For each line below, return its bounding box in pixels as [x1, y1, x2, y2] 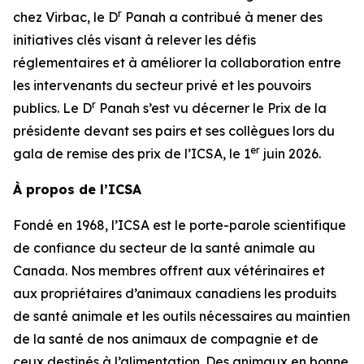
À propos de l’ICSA [13, 181, 141, 197]
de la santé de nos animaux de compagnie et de [13, 331, 318, 347]
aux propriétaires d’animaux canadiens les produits [13, 285, 336, 301]
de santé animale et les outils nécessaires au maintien [13, 308, 350, 324]
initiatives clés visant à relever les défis [13, 32, 256, 48]
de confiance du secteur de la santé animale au [13, 240, 315, 256]
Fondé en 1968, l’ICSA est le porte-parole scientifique [13, 217, 346, 233]
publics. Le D [13, 100, 92, 116]
